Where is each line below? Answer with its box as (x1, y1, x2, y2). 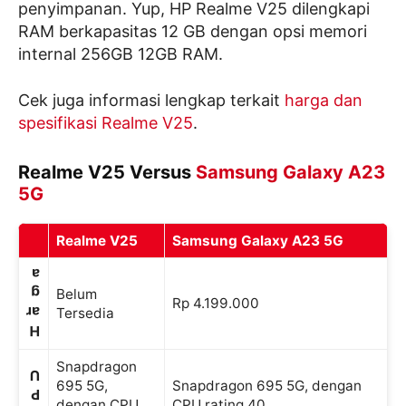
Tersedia (56, 304, 114, 322)
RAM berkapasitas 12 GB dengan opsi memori (18, 22, 367, 41)
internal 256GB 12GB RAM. (18, 44, 223, 63)
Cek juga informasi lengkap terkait (18, 91, 285, 110)
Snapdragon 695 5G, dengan (172, 377, 362, 394)
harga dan (285, 91, 362, 110)
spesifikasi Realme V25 (18, 113, 193, 132)
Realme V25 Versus (18, 161, 196, 183)
